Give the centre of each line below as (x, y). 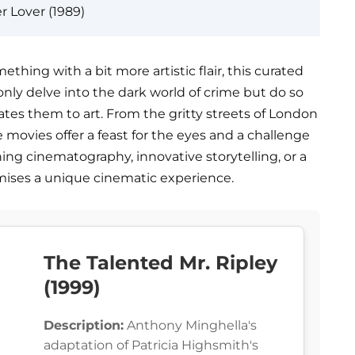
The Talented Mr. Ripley (160, 263)
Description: (84, 326)
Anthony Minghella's (190, 326)
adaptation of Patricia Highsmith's (151, 345)
